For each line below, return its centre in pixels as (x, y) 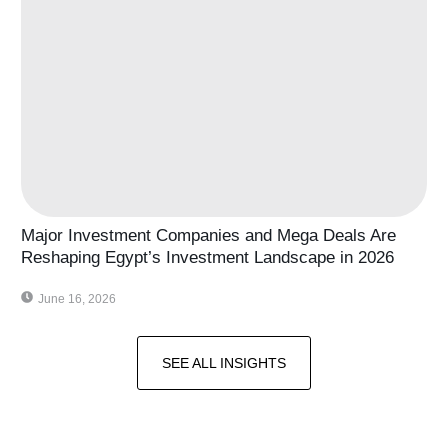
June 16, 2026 (77, 299)
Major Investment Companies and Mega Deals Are (208, 236)
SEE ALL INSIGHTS (224, 363)
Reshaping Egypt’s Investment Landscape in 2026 (207, 258)
